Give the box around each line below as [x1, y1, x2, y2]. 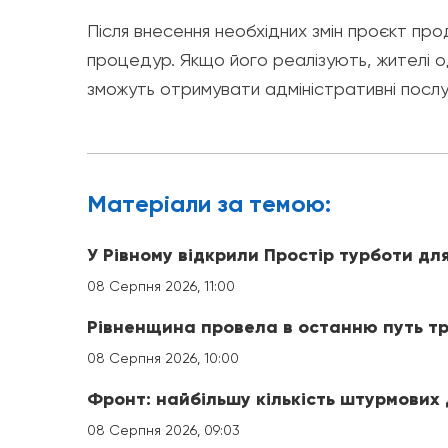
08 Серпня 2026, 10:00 [87, 349, 239, 366]
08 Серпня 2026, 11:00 [87, 277, 235, 294]
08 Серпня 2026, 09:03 [87, 421, 240, 438]
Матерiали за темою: [87, 188, 331, 218]
